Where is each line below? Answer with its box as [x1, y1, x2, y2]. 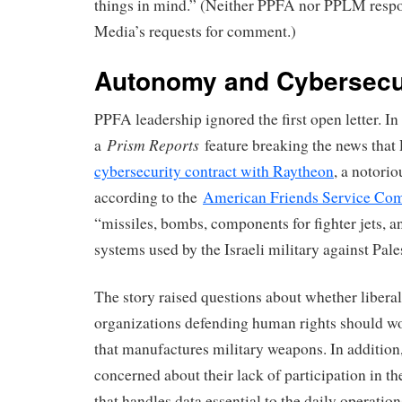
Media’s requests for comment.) [94, 20, 296, 41]
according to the [94, 187, 203, 208]
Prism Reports [107, 134, 199, 156]
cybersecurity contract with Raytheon [94, 161, 334, 182]
